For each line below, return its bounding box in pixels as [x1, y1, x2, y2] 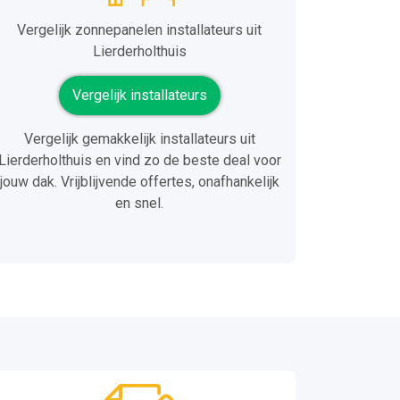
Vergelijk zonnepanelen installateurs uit [17, 21, 262, 39]
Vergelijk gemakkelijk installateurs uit [23, 130, 255, 148]
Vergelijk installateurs [71, 87, 207, 104]
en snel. [115, 195, 163, 212]
